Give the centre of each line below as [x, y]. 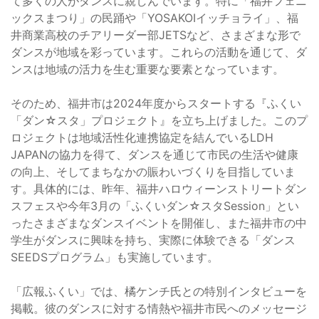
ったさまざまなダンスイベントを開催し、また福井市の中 [159, 223]
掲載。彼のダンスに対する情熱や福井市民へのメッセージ [159, 308]
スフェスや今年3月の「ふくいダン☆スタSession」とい [155, 205]
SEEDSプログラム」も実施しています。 [115, 257]
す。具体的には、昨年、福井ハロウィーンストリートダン [159, 188]
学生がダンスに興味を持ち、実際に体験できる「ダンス [153, 240]
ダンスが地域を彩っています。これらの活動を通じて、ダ [159, 52]
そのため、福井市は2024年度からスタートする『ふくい [156, 103]
